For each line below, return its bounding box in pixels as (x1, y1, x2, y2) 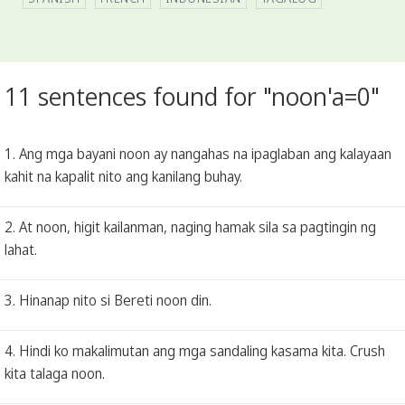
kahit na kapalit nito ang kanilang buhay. (5, 165, 242, 186)
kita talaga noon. (5, 363, 105, 383)
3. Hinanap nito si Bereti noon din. (5, 289, 212, 310)
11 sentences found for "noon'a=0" (5, 79, 380, 114)
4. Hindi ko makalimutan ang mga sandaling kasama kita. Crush (5, 340, 385, 361)
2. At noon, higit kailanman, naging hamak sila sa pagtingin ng (5, 216, 376, 237)
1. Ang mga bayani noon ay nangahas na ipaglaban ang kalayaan (5, 143, 391, 164)
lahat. (5, 239, 37, 259)
